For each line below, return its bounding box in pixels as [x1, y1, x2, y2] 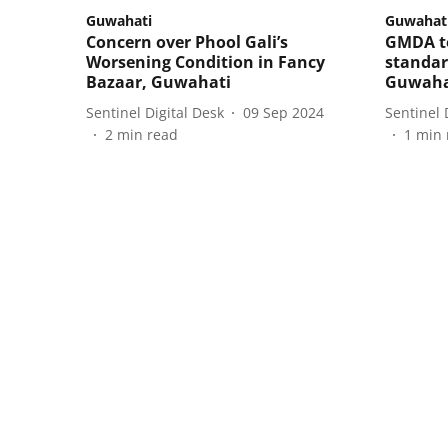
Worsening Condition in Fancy [86, 51, 325, 74]
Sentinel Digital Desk [86, 102, 224, 122]
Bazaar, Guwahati [86, 71, 231, 94]
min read [117, 125, 178, 145]
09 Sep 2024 [243, 102, 324, 122]
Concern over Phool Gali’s [86, 31, 288, 54]
